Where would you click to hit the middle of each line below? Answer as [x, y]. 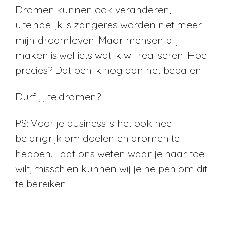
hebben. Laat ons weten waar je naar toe [110, 153]
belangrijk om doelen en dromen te [98, 138]
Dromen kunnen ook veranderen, [93, 9]
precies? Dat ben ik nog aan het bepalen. [109, 70]
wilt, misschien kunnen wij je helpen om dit [111, 168]
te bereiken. [42, 183]
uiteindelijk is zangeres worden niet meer [108, 24]
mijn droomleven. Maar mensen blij [97, 40]
